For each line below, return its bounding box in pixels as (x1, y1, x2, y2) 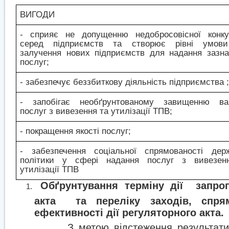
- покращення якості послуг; (20, 126, 131, 136)
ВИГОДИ (20, 10, 55, 19)
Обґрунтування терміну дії (40, 180, 184, 191)
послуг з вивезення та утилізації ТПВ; (20, 106, 173, 116)
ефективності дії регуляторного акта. (34, 207, 224, 215)
